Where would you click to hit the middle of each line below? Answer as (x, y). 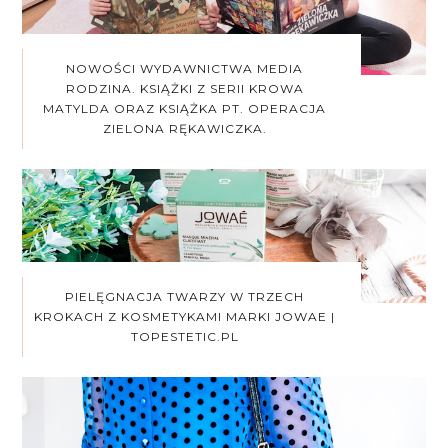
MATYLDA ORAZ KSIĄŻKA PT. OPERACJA (185, 108)
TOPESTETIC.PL (184, 337)
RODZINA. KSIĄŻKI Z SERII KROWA (184, 88)
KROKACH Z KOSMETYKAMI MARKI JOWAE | (185, 317)
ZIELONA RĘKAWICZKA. (184, 128)
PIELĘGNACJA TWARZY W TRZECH (185, 297)
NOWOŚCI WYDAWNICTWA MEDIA (185, 68)
